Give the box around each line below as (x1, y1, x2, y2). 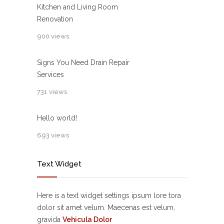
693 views (37, 131, 69, 139)
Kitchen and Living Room (37, 3, 118, 11)
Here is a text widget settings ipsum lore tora (37, 191, 181, 199)
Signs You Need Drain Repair (37, 58, 129, 66)
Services (37, 70, 64, 78)
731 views (37, 88, 67, 95)
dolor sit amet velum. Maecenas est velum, (37, 203, 175, 211)
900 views (37, 32, 69, 40)
